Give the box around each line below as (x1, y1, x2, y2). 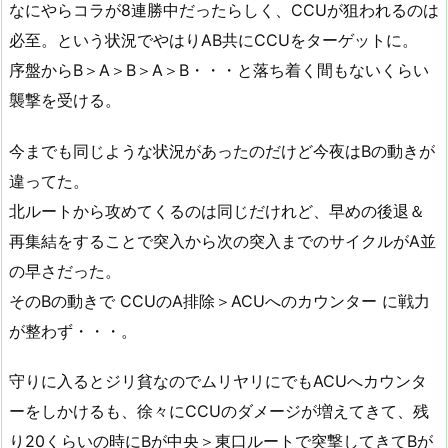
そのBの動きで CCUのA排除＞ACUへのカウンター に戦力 (9, 290, 430, 311)
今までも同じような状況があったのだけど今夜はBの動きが (9, 140, 435, 161)
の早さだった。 (9, 260, 121, 281)
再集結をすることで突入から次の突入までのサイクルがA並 (9, 230, 436, 251)
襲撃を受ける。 (9, 89, 121, 110)
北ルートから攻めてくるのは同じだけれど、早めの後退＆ (9, 200, 425, 221)
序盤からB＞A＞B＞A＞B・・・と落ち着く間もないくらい (9, 59, 429, 80)
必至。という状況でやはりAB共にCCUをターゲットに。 (9, 29, 418, 50)
